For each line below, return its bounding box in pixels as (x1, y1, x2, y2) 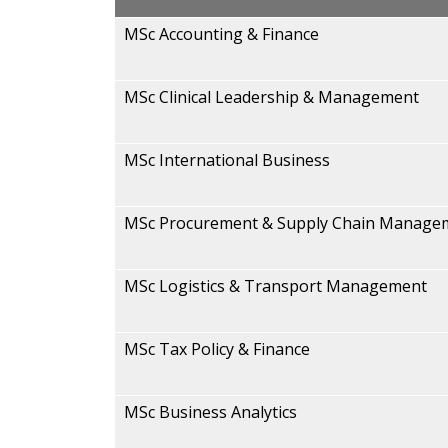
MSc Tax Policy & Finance (124, 338, 310, 360)
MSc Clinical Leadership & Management (124, 86, 419, 108)
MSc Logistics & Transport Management (124, 275, 427, 297)
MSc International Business (124, 149, 330, 171)
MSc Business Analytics (124, 401, 297, 423)
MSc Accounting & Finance (124, 23, 319, 45)
